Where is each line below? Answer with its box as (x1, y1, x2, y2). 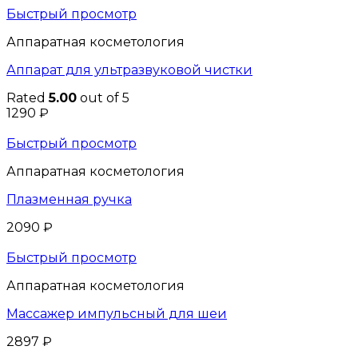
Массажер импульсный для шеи (6, 305, 227, 321)
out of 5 (77, 89, 129, 105)
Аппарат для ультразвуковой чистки (6, 62, 253, 78)
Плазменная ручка (6, 191, 132, 207)
